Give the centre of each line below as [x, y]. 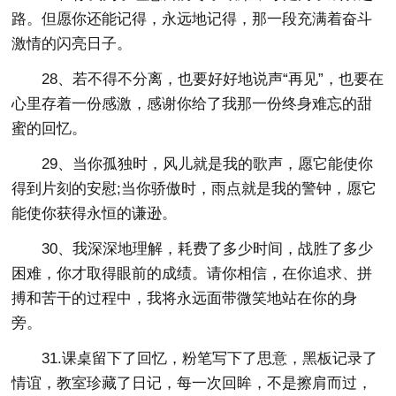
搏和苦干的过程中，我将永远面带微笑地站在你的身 [185, 298]
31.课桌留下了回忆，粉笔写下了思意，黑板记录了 [210, 358]
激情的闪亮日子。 [72, 43]
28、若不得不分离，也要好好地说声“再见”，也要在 [213, 79]
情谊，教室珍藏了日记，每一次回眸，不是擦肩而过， [192, 383]
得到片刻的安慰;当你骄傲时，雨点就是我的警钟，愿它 [194, 188]
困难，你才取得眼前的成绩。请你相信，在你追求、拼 [192, 273]
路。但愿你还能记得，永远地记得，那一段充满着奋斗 [192, 19]
